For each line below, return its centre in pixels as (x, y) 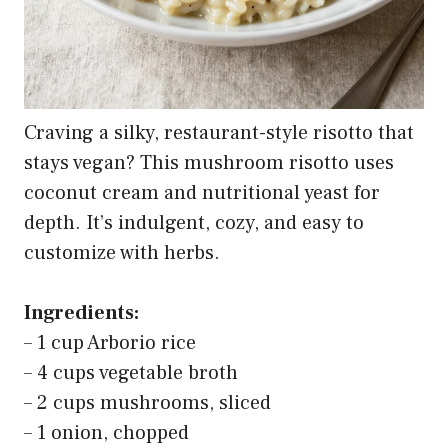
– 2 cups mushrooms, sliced (147, 402)
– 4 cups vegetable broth (131, 372)
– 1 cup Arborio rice (110, 342)
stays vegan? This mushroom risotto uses (209, 162)
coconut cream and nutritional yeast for (202, 192)
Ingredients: (81, 312)
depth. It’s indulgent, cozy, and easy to (194, 222)
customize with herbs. (122, 252)
